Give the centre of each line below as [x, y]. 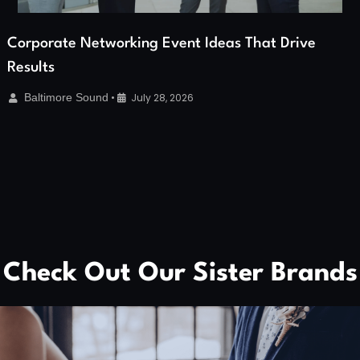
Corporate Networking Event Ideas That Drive [162, 43]
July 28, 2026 [162, 97]
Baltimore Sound [66, 97]
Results [31, 67]
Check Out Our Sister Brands [180, 273]
